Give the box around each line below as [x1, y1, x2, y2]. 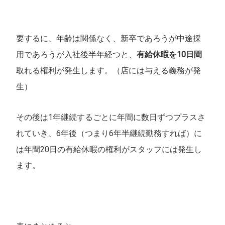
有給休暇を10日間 [137, 50, 202, 60]
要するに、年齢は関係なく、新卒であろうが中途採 [16, 34, 201, 44]
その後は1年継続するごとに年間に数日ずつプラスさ [16, 112, 206, 122]
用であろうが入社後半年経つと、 [16, 50, 137, 60]
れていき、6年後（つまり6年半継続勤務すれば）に [16, 128, 202, 138]
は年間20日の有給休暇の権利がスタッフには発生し [16, 144, 202, 154]
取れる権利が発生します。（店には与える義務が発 [16, 66, 201, 76]
